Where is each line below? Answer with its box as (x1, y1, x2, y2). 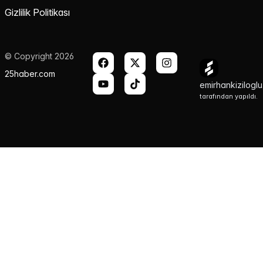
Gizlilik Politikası (5, 6, 70, 18)
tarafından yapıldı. (200, 92, 258, 100)
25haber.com (5, 68, 55, 79)
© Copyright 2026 (5, 50, 74, 61)
